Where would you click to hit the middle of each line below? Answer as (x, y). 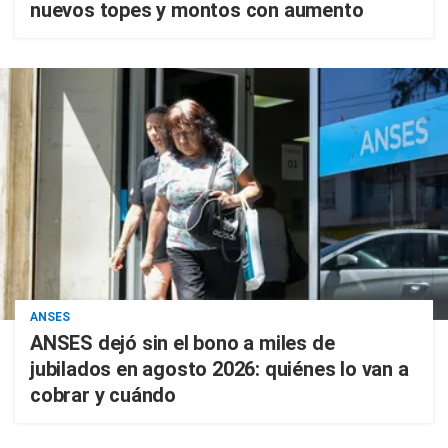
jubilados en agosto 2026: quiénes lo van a (219, 369)
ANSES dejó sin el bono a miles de (182, 343)
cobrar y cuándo (103, 395)
